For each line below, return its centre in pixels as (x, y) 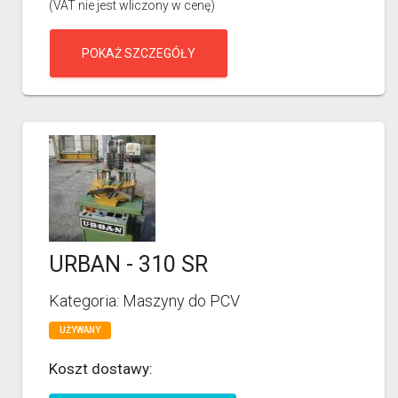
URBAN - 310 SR (128, 264)
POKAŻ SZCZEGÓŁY (139, 53)
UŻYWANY (80, 330)
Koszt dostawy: (101, 368)
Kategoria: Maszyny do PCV (144, 300)
